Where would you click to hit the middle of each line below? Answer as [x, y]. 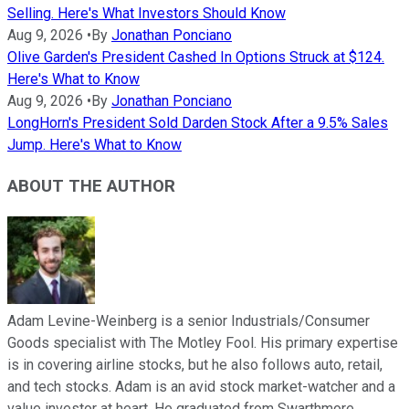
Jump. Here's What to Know [94, 145]
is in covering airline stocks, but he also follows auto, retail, [195, 364]
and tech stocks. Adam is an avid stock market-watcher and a [201, 386]
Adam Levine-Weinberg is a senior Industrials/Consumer [189, 320]
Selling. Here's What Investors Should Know [147, 14]
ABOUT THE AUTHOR [91, 186]
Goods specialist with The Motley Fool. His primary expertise [203, 342]
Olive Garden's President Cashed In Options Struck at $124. [196, 58]
